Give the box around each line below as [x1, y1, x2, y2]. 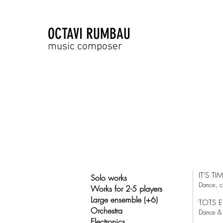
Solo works [91, 172, 127, 183]
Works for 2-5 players [91, 183, 162, 194]
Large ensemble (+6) [91, 194, 158, 205]
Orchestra [91, 205, 122, 216]
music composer [48, 40, 122, 53]
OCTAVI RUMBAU [48, 25, 130, 43]
